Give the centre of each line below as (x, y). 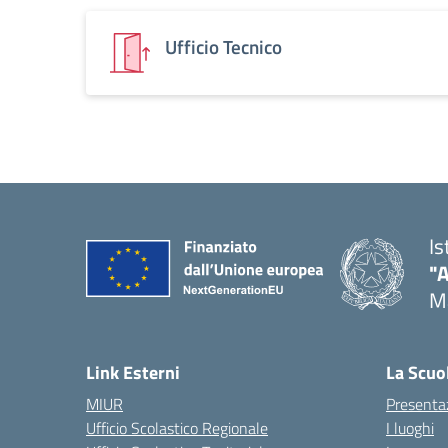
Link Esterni (133, 372)
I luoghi (410, 428)
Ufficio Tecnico (223, 46)
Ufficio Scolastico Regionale (177, 428)
